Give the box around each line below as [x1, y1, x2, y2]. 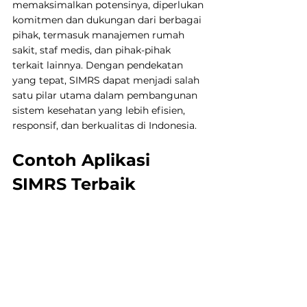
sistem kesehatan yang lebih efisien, [12, 103, 188, 116]
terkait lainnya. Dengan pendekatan [12, 58, 186, 71]
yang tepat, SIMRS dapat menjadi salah [12, 73, 202, 86]
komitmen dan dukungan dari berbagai [12, 13, 204, 26]
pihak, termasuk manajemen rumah [12, 28, 187, 41]
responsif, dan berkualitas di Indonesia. [12, 119, 197, 132]
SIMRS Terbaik [12, 173, 136, 194]
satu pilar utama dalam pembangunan [12, 88, 200, 101]
